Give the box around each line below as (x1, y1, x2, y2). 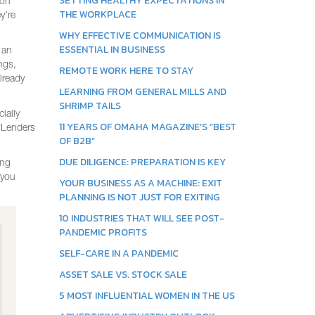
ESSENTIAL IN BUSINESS (58, 42, 165, 57)
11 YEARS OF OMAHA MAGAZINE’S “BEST (58, 120, 236, 134)
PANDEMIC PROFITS (58, 225, 147, 240)
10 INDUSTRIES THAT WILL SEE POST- (58, 211, 224, 226)
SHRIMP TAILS (58, 98, 121, 113)
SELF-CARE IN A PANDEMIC (58, 246, 179, 261)
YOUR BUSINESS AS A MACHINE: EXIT (58, 176, 222, 191)
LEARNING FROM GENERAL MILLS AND (58, 84, 226, 99)
